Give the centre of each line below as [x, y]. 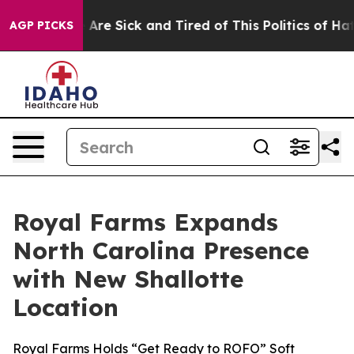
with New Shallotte [128, 279]
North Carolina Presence [161, 250]
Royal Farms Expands [145, 222]
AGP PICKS [41, 25]
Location [66, 307]
